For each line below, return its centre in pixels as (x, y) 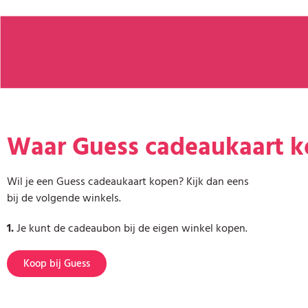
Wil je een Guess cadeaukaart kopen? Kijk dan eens (128, 182)
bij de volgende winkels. (64, 198)
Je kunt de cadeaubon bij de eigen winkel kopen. (131, 229)
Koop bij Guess (57, 264)
